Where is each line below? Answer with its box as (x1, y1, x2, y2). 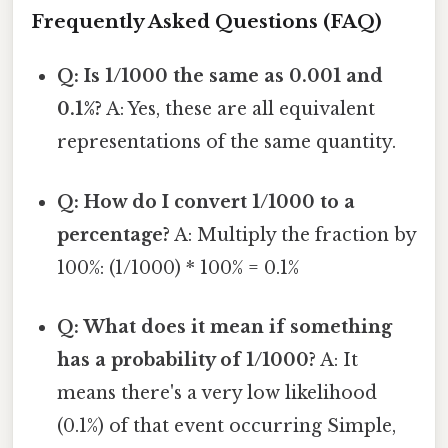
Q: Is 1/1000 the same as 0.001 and (57, 65, 384, 88)
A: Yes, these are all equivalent (102, 98, 376, 121)
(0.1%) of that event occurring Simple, (57, 414, 397, 437)
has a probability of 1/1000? (57, 348, 317, 371)
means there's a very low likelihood (57, 381, 378, 404)
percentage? (57, 223, 171, 246)
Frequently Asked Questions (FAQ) (31, 10, 382, 34)
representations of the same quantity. (57, 131, 397, 154)
